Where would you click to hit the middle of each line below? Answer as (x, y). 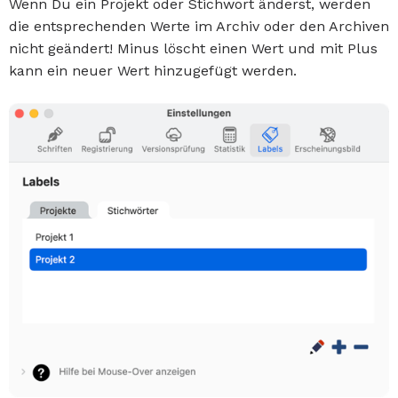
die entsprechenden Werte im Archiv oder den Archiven (199, 26)
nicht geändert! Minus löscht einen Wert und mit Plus (193, 48)
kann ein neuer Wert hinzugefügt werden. (153, 71)
